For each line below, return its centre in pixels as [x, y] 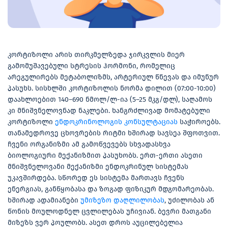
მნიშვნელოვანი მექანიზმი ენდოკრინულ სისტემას [98, 167]
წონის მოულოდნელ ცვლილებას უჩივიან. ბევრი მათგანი [109, 212]
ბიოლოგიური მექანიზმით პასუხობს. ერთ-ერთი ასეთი [105, 156]
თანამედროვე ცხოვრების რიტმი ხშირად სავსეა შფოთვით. [114, 133]
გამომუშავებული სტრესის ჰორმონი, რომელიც [91, 66]
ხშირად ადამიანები [44, 201]
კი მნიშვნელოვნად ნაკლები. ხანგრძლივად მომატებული [109, 111]
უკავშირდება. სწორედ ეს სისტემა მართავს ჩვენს [96, 178]
